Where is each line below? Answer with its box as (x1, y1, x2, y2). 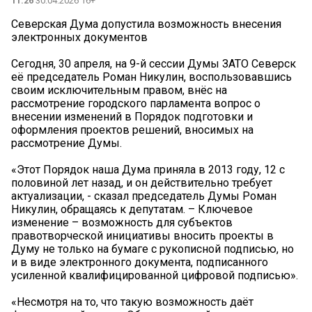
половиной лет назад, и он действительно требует (11, 175, 272, 189)
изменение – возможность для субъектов (11, 215, 233, 229)
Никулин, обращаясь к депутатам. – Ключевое (11, 202, 253, 216)
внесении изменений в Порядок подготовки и (11, 109, 253, 123)
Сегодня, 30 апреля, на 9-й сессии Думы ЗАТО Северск (11, 56, 296, 70)
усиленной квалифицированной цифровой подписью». (11, 268, 298, 282)
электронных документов (11, 30, 148, 44)
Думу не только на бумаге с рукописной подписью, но (11, 242, 294, 256)
